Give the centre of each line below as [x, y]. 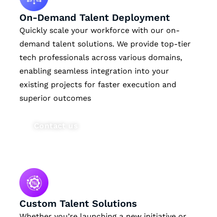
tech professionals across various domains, [101, 58]
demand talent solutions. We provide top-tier [105, 44]
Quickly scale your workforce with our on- [100, 31]
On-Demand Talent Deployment [95, 18]
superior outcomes [55, 98]
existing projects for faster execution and [98, 85]
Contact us [56, 126]
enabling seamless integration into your [94, 71]
